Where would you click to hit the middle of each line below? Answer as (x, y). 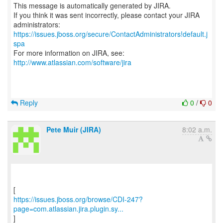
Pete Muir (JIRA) (74, 129)
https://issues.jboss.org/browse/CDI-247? (78, 199)
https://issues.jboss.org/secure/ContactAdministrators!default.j (111, 34)
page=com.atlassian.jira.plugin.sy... (68, 209)
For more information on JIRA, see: (69, 53)
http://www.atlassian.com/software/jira (72, 62)
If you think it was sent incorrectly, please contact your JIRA (107, 15)
